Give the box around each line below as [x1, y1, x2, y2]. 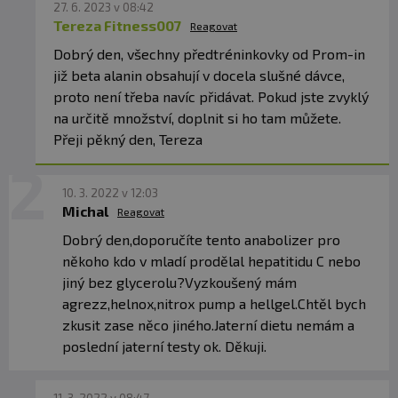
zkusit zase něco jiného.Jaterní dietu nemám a [62, 316, 354, 334]
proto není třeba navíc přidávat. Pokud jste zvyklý [53, 88, 369, 106]
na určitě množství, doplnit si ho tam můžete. [53, 109, 341, 127]
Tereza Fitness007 [53, 17, 181, 35]
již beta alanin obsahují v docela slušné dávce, [53, 67, 345, 84]
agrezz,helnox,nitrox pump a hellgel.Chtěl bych [62, 295, 366, 313]
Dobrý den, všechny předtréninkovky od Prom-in [53, 45, 365, 63]
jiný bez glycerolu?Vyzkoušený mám [62, 274, 297, 291]
